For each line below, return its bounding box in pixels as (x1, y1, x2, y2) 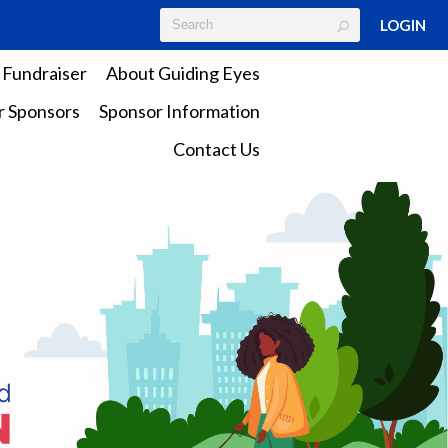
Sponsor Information (98, 100, 260, 122)
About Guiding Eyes (105, 62, 260, 84)
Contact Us (172, 138, 260, 160)
